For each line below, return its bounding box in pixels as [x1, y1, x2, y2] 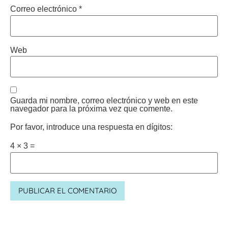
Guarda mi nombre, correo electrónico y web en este [10, 96, 198, 105]
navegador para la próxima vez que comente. [10, 104, 173, 113]
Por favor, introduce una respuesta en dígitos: [10, 122, 173, 131]
